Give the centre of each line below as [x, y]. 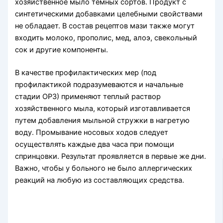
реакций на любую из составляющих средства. [100, 180]
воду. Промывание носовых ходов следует [92, 132]
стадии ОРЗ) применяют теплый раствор [88, 96]
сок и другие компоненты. [62, 50]
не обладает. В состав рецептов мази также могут [105, 26]
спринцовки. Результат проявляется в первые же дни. [111, 156]
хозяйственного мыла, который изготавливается [103, 108]
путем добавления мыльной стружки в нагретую [103, 120]
